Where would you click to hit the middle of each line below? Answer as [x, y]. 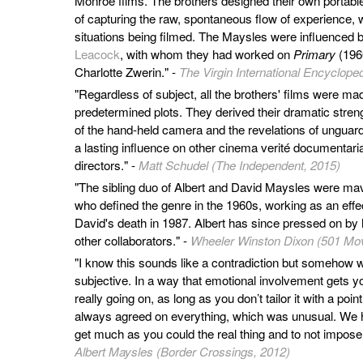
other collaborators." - [132, 241]
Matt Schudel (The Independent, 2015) [239, 165]
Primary [314, 54]
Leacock [97, 54]
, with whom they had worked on [207, 54]
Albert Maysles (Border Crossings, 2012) [182, 352]
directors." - [107, 165]
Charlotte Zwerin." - [127, 72]
